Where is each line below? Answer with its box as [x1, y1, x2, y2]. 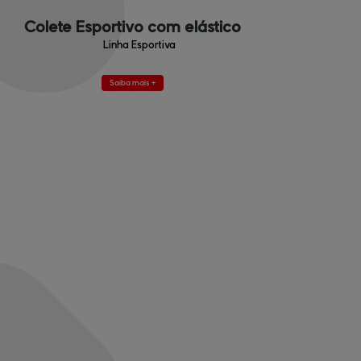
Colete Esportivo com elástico [23, 18, 241, 37]
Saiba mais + [109, 78, 156, 88]
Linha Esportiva [102, 39, 176, 52]
